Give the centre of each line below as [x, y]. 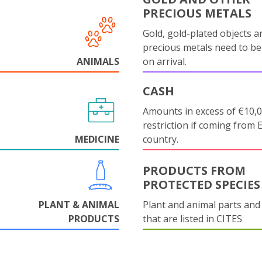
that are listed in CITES [192, 219]
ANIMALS [98, 61]
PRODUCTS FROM [194, 170]
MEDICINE [97, 139]
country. [161, 139]
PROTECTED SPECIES [201, 185]
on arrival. [165, 61]
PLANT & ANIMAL [79, 205]
